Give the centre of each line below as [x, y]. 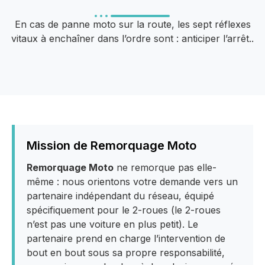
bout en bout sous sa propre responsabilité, [126, 253]
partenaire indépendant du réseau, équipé [120, 196]
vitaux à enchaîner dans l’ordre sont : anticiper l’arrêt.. [132, 38]
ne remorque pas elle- [165, 168]
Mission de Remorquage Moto [112, 146]
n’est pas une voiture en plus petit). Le [112, 224]
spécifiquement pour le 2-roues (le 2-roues [124, 210]
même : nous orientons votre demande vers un [132, 182]
